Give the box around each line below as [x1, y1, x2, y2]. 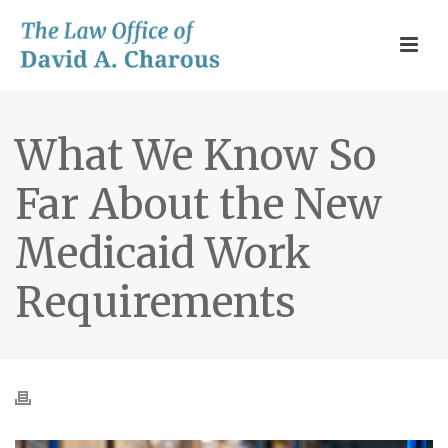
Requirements [15, 277, 296, 328]
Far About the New [15, 179, 382, 230]
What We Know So [15, 130, 376, 181]
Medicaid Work [15, 228, 311, 279]
